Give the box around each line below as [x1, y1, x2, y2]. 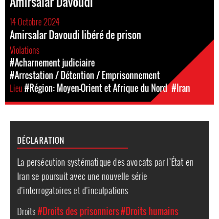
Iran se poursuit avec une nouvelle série [17, 169, 148, 182]
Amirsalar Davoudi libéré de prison [10, 27, 141, 42]
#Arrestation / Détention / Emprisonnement [10, 69, 160, 82]
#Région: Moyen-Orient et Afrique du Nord [24, 82, 167, 94]
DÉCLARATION [17, 134, 65, 146]
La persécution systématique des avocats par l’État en [17, 154, 194, 168]
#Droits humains [121, 205, 178, 218]
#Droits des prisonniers [38, 205, 119, 218]
